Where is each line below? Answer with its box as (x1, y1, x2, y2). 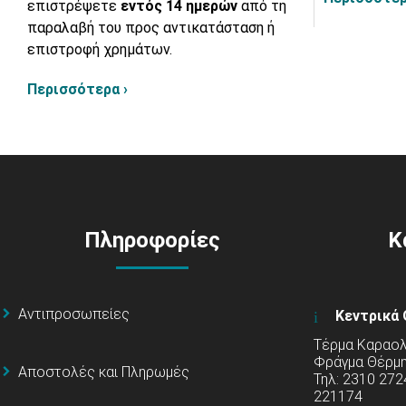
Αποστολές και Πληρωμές (18, 363, 189, 382)
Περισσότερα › (27, 81, 128, 99)
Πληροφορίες (84, 227, 220, 254)
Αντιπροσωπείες (18, 305, 130, 324)
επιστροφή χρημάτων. (27, 41, 172, 59)
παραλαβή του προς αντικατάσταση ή (27, 19, 275, 37)
